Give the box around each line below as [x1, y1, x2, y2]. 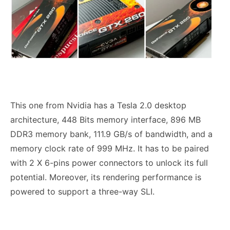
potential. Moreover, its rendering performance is [10, 172, 201, 183]
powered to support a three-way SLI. [10, 186, 155, 197]
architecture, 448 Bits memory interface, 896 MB [10, 114, 201, 125]
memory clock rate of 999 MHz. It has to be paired [10, 143, 209, 154]
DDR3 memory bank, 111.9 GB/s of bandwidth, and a [10, 129, 213, 140]
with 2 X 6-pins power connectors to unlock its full [10, 158, 208, 168]
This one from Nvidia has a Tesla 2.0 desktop [10, 100, 186, 111]
